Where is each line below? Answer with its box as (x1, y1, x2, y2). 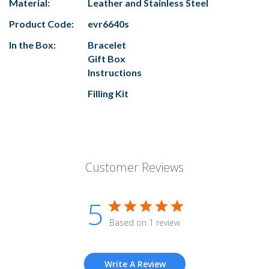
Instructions (88, 67, 142, 79)
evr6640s (88, 18, 129, 30)
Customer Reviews (85, 159, 184, 176)
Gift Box (88, 53, 125, 65)
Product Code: (9, 18, 74, 30)
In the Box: (9, 39, 56, 51)
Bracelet (88, 39, 126, 51)
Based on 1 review (109, 217, 180, 229)
